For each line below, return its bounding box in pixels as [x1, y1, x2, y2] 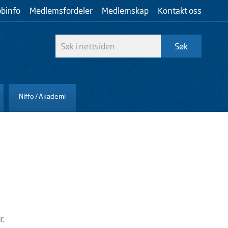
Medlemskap [102, 6, 149, 16]
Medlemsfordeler [30, 6, 93, 16]
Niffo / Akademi [19, 92, 66, 100]
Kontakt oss [158, 6, 202, 16]
